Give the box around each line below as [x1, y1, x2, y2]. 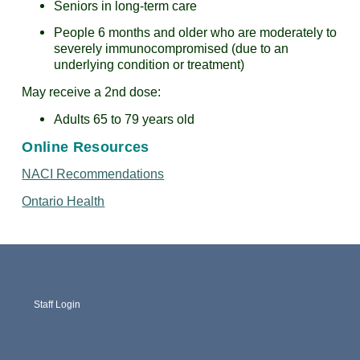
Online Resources [22, 138, 149, 155]
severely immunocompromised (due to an [54, 41, 289, 55]
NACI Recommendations [22, 166, 165, 181]
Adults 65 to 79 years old [54, 112, 195, 126]
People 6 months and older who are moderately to [54, 25, 337, 39]
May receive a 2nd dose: [22, 84, 162, 99]
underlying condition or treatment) [54, 57, 245, 72]
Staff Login [34, 298, 81, 310]
